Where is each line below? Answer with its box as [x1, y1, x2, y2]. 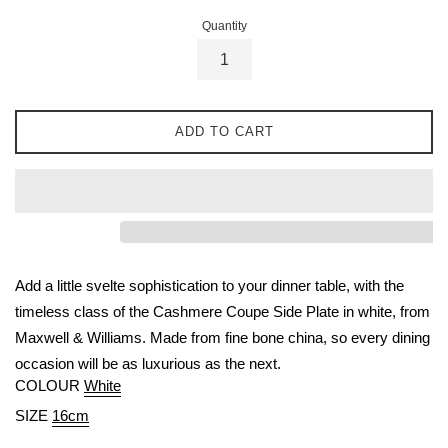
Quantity [201, 18, 247, 33]
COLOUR [15, 376, 80, 394]
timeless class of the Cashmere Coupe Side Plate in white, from [15, 302, 430, 320]
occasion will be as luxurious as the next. [15, 354, 281, 372]
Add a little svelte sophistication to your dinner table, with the [15, 276, 404, 294]
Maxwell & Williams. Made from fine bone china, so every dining [15, 328, 430, 346]
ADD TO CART [174, 123, 274, 139]
